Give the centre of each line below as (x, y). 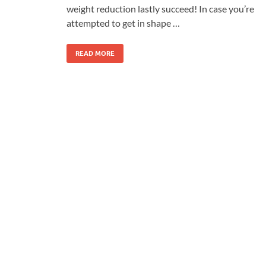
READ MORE (95, 53)
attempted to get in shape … (123, 23)
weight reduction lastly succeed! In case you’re (160, 8)
